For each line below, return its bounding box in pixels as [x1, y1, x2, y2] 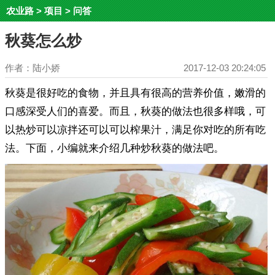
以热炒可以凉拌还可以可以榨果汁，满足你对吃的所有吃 [5, 124, 266, 136]
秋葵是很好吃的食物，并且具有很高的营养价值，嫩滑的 [5, 87, 266, 99]
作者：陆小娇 [5, 63, 60, 73]
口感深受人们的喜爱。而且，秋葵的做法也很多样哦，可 [5, 106, 266, 117]
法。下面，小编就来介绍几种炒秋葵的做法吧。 [5, 142, 224, 154]
